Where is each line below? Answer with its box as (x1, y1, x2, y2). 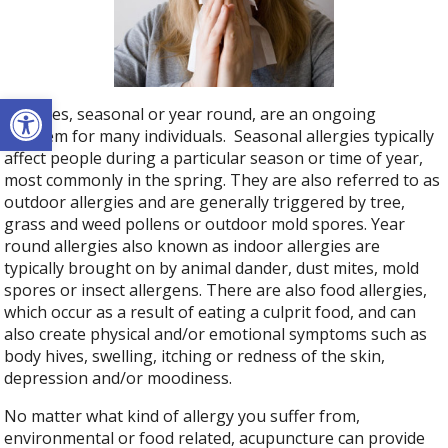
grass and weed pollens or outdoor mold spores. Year (4, 213, 406, 236)
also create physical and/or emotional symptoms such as (4, 323, 428, 346)
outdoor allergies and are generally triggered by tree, (4, 191, 406, 214)
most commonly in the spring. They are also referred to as (4, 169, 441, 192)
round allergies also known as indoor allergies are (4, 235, 381, 258)
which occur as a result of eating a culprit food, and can (4, 301, 417, 324)
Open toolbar (9, 86, 117, 129)
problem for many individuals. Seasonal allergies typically (4, 125, 435, 148)
